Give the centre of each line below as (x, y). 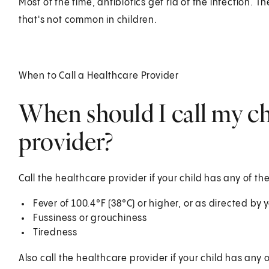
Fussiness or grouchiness (90, 218)
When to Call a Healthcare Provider (98, 76)
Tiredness (55, 232)
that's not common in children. (88, 20)
